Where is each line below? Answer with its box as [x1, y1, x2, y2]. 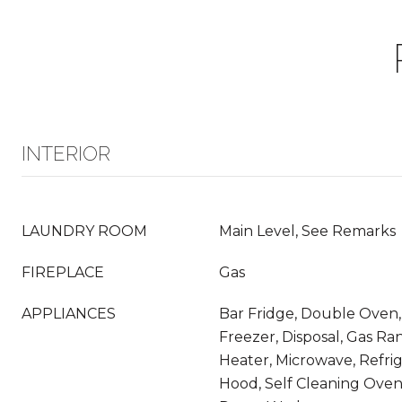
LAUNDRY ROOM [22, 223, 147, 240]
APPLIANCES [22, 305, 116, 322]
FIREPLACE [22, 264, 104, 281]
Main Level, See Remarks [219, 223, 396, 240]
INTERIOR [22, 142, 110, 165]
